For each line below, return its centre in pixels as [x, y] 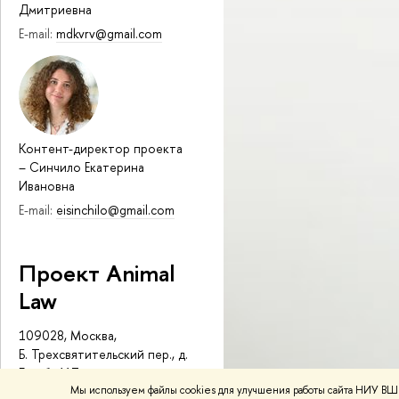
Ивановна [47, 186]
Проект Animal [97, 272]
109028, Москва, [68, 335]
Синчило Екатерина [87, 167]
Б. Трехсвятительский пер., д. [103, 354]
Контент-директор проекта [101, 148]
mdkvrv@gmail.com [109, 33]
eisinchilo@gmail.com [115, 209]
